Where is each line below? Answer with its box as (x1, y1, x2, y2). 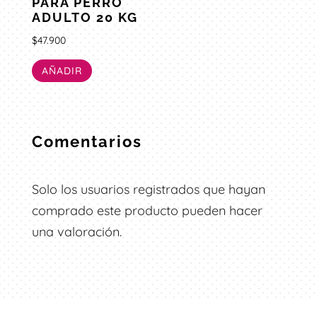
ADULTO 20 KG (31, 10, 138, 25)
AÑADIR (41, 64, 82, 77)
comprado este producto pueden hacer (31, 202, 263, 219)
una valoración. (31, 223, 122, 240)
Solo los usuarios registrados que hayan (31, 180, 265, 197)
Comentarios (31, 132, 142, 151)
